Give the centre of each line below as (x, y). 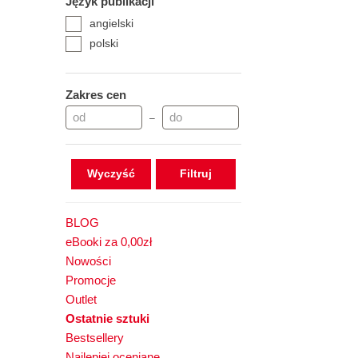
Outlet (81, 299)
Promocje (91, 280)
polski (104, 43)
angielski (111, 23)
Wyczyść (111, 173)
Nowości (88, 261)
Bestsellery (95, 338)
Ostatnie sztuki (107, 318)
